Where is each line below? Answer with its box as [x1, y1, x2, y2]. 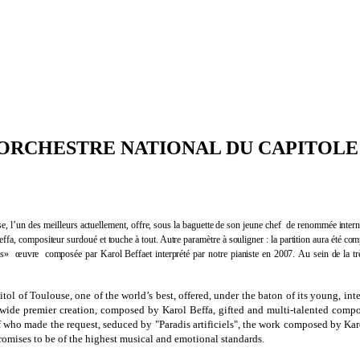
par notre [190, 247, 231, 260]
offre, [130, 219, 152, 231]
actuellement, [80, 219, 129, 231]
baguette [182, 219, 216, 231]
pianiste [230, 247, 260, 260]
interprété [154, 247, 190, 260]
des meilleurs [27, 219, 80, 231]
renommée [297, 219, 337, 231]
